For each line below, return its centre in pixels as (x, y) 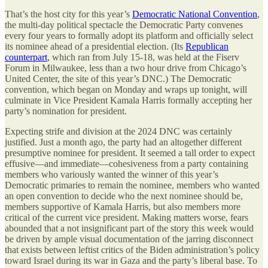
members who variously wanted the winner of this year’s (112, 174)
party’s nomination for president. (66, 111)
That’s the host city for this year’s (68, 14)
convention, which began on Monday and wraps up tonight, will (126, 89)
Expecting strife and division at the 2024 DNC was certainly (118, 131)
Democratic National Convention (195, 14)
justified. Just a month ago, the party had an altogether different (123, 142)
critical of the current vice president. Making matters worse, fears (127, 217)
